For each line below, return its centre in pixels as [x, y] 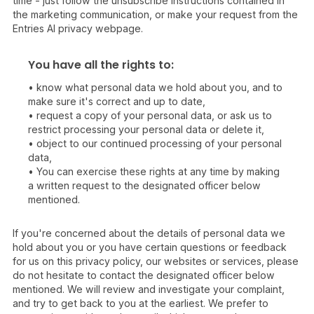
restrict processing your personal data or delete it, [146, 129]
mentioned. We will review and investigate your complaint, [149, 289]
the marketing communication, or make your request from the [155, 14]
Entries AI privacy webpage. [78, 28]
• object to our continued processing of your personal [155, 143]
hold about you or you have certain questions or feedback [150, 247]
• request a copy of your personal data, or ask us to [150, 115]
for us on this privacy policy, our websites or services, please [156, 261]
